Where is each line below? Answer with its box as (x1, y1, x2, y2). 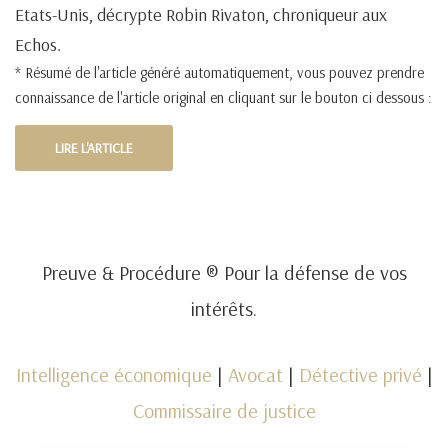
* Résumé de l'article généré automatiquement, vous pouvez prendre (15, 63, 424, 82)
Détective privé (298, 362, 422, 387)
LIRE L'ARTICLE (55, 139, 133, 157)
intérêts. (191, 296, 257, 321)
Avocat (227, 362, 283, 387)
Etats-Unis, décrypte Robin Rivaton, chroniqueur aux (15, 3, 387, 26)
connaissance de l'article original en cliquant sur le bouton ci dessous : (15, 88, 432, 107)
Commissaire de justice (132, 398, 316, 423)
